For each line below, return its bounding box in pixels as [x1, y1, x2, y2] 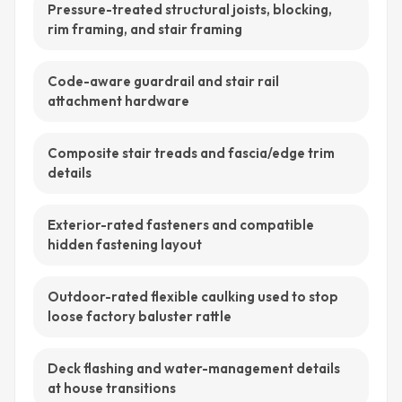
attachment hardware [48, 92, 189, 109]
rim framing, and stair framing [48, 21, 242, 38]
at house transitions [48, 380, 176, 397]
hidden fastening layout [48, 236, 202, 253]
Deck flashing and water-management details [48, 360, 340, 377]
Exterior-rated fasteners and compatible [48, 216, 314, 233]
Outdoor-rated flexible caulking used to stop [48, 288, 338, 305]
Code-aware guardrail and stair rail [48, 73, 279, 90]
